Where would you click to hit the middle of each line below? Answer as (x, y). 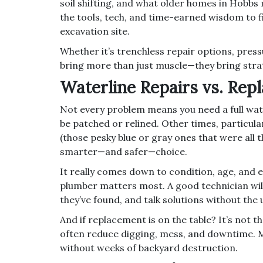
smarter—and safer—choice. (124, 151)
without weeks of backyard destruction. (149, 247)
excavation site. (95, 31)
